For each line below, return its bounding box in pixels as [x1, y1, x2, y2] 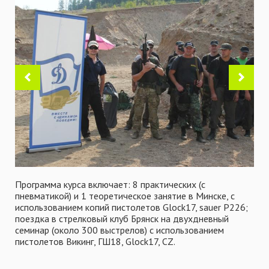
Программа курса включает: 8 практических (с [15, 178, 205, 190]
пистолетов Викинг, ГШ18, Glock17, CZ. [15, 235, 175, 247]
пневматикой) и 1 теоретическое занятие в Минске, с [15, 190, 235, 202]
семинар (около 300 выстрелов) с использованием [15, 224, 224, 236]
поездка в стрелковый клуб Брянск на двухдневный [15, 213, 229, 225]
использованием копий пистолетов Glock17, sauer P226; [15, 201, 248, 213]
